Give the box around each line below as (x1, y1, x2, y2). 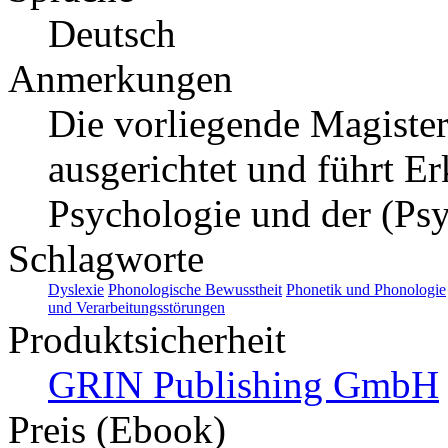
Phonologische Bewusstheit (108, 280, 282, 298)
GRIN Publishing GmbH (48, 362, 439, 406)
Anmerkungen (8, 56, 233, 100)
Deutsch (48, 11, 176, 55)
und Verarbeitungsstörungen (48, 298, 225, 316)
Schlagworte (8, 236, 204, 280)
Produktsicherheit (8, 317, 286, 361)
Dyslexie (48, 280, 104, 298)
